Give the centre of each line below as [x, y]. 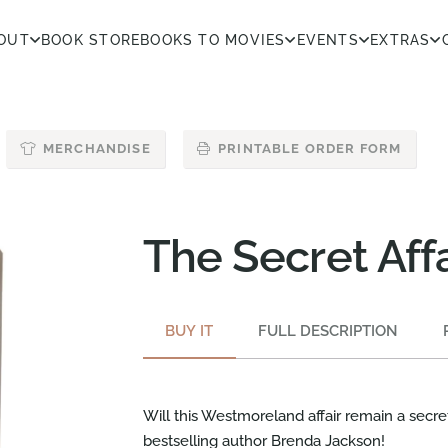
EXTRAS [400, 40]
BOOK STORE [91, 40]
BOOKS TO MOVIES [213, 40]
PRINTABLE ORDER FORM [310, 149]
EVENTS [327, 40]
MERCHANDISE [96, 149]
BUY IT [189, 330]
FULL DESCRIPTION [328, 330]
